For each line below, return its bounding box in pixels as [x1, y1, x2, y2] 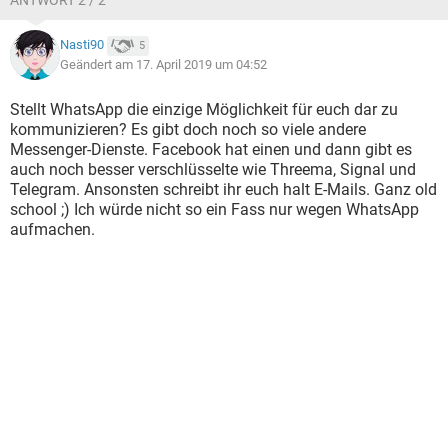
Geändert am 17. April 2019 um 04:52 [60, 57, 267, 72]
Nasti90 [60, 37, 104, 53]
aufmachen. [10, 220, 95, 239]
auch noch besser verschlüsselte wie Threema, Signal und [10, 160, 416, 179]
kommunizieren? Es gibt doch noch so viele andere [10, 120, 366, 139]
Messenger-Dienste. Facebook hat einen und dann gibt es [10, 140, 412, 159]
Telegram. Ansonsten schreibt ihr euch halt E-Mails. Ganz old [10, 180, 437, 199]
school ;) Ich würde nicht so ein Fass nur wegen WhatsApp [10, 200, 419, 219]
